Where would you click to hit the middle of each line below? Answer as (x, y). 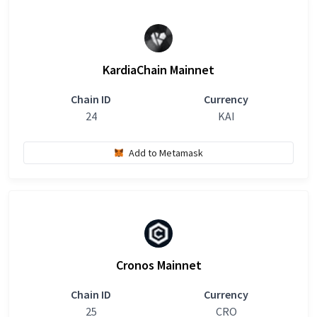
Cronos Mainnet (158, 265)
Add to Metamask (166, 152)
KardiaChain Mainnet (158, 70)
